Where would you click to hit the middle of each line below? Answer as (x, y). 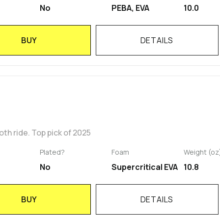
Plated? (52, 152)
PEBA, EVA (131, 8)
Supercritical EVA (145, 167)
